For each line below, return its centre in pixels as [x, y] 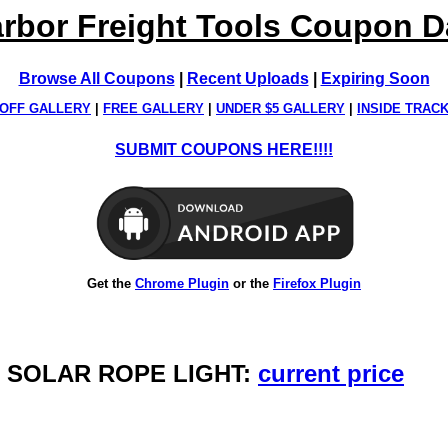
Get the [111, 283]
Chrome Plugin [182, 283]
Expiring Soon [375, 78]
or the [251, 283]
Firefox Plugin [317, 283]
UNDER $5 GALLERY [280, 109]
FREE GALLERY [153, 109]
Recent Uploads [247, 78]
